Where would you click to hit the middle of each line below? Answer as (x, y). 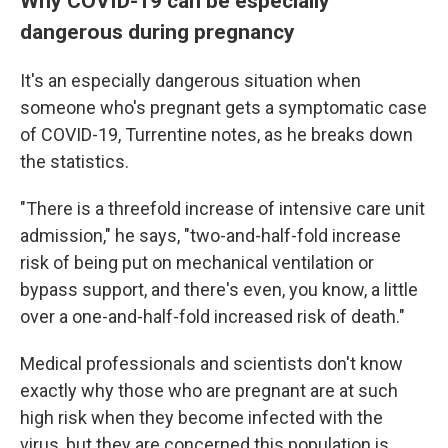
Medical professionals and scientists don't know (211, 363)
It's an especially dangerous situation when (190, 80)
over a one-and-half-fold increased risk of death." (212, 316)
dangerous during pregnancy (157, 31)
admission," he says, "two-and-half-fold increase (210, 235)
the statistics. (74, 161)
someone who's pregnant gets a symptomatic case (223, 107)
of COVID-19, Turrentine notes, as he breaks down (216, 134)
